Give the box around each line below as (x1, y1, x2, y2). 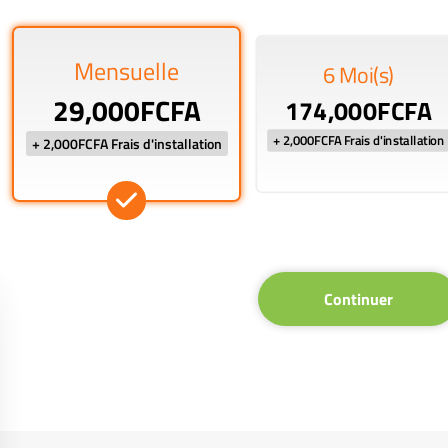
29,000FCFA (52, 89, 201, 132)
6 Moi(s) (322, 59, 394, 92)
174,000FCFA (284, 91, 433, 131)
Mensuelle (74, 53, 180, 89)
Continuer (323, 287, 393, 311)
